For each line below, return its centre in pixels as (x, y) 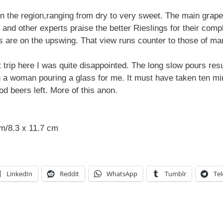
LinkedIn (19, 174)
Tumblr (175, 174)
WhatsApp (122, 174)
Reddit (69, 174)
